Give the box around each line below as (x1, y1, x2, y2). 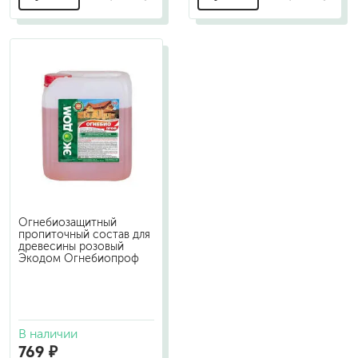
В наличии (18, 327, 78, 340)
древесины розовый (18, 241, 124, 253)
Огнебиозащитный (18, 217, 117, 229)
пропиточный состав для (18, 229, 150, 241)
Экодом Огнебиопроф (18, 253, 139, 265)
